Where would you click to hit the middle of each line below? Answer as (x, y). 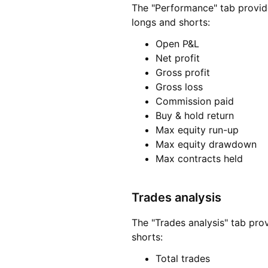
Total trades (183, 259)
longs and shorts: (171, 22)
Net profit (178, 58)
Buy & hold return (195, 116)
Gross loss (179, 87)
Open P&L (177, 44)
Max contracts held (199, 159)
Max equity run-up (197, 130)
